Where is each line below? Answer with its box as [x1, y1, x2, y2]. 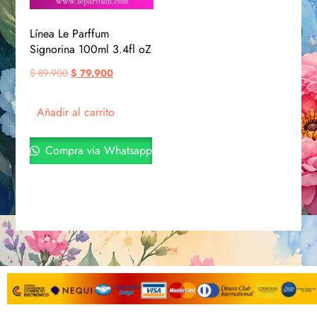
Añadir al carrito [37, 104, 115, 121]
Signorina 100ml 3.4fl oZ [30, 41, 152, 58]
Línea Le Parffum [30, 25, 110, 42]
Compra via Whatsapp [42, 142, 153, 159]
